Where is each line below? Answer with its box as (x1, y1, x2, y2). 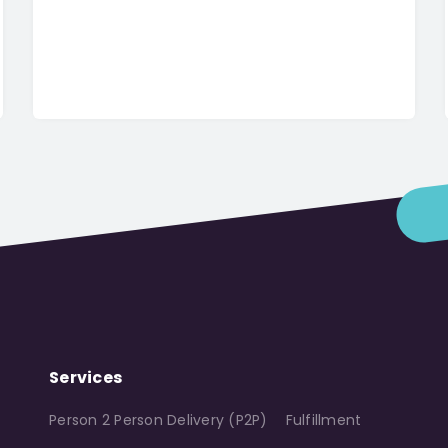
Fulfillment (285, 409, 362, 430)
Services (49, 365, 122, 389)
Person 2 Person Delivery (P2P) (49, 409, 268, 430)
